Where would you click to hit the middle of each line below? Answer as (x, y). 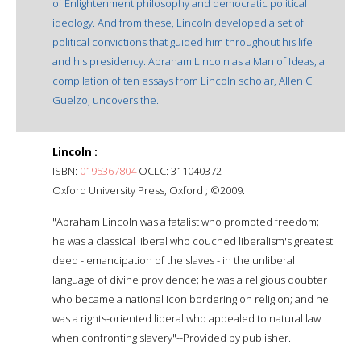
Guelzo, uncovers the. (106, 100)
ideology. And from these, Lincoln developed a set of (178, 22)
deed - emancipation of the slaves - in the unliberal (174, 260)
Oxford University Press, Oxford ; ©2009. (149, 190)
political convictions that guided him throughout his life (183, 41)
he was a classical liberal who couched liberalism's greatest (193, 241)
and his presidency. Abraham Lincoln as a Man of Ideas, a (189, 61)
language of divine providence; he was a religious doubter (190, 279)
